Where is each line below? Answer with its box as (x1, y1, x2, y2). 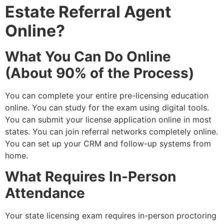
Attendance (5, 184, 85, 202)
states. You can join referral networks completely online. (5, 126, 218, 136)
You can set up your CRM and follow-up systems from (5, 138, 211, 148)
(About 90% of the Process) (5, 64, 194, 81)
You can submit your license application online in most (5, 114, 211, 124)
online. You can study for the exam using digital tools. (5, 102, 209, 112)
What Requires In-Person (5, 168, 176, 185)
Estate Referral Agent (5, 1, 171, 21)
